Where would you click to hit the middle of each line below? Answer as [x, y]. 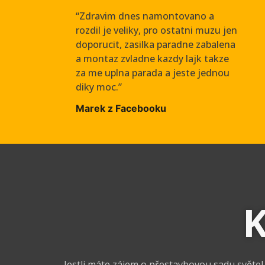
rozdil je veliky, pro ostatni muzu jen [157, 30]
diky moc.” [99, 87]
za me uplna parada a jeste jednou [153, 72]
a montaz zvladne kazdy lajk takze [153, 58]
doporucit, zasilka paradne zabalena [156, 44]
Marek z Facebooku [121, 108]
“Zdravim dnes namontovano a [145, 16]
